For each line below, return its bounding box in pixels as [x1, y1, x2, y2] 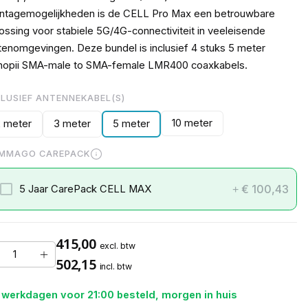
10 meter [172, 116, 213, 129]
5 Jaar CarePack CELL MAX [19, 182, 152, 195]
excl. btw [99, 241, 135, 252]
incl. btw [99, 261, 132, 272]
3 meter [54, 117, 91, 130]
